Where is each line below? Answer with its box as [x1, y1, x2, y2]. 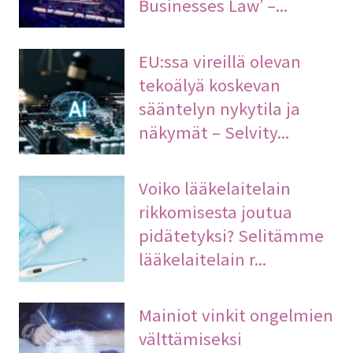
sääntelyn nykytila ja [139, 95, 301, 120]
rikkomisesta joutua [139, 199, 293, 224]
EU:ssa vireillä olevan [139, 48, 302, 72]
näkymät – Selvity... [139, 119, 290, 143]
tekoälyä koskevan [139, 72, 281, 96]
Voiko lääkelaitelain [139, 176, 292, 200]
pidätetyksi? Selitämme [139, 223, 325, 247]
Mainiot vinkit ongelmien [139, 303, 334, 327]
